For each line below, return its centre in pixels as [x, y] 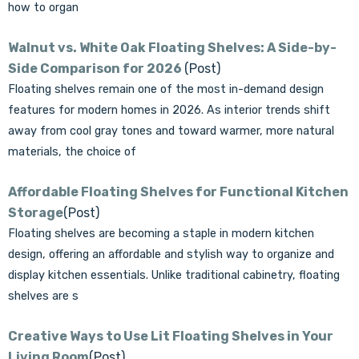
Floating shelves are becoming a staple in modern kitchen [161, 234]
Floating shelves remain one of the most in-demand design [166, 89]
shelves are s [43, 296]
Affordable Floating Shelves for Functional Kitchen [178, 192]
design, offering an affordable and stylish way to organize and [171, 254]
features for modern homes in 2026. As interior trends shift [169, 110]
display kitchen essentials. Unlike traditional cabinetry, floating [174, 275]
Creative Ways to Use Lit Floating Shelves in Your [171, 336]
